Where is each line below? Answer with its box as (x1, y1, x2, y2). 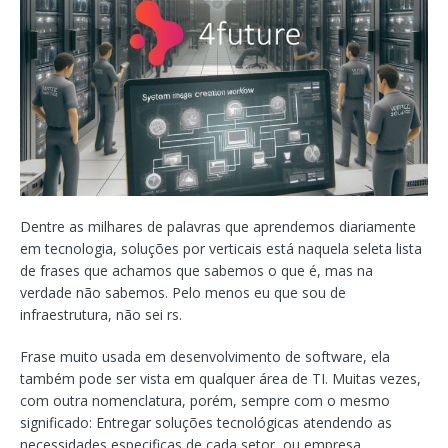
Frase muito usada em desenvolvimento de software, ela (20, 346, 390, 366)
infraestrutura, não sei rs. (20, 304, 182, 324)
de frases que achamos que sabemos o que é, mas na (20, 260, 373, 280)
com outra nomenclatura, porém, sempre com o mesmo (20, 390, 390, 410)
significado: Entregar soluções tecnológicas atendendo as (20, 412, 392, 432)
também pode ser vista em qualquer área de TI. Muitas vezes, (20, 368, 421, 388)
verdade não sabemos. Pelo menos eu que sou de (20, 282, 346, 302)
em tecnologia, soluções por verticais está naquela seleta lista (20, 238, 422, 258)
